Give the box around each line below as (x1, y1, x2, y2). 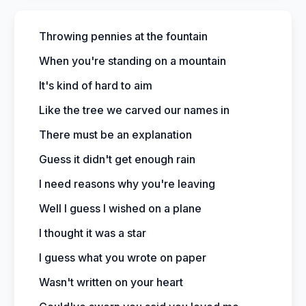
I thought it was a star (39, 226, 146, 240)
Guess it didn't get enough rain (39, 152, 195, 166)
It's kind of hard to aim (39, 79, 152, 92)
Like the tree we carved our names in (39, 103, 229, 117)
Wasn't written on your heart (39, 275, 183, 289)
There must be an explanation (39, 128, 192, 141)
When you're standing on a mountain (39, 54, 226, 68)
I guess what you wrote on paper (39, 251, 206, 264)
